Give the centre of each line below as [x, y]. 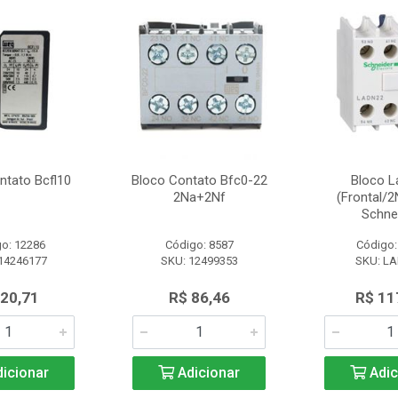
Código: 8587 [199, 245]
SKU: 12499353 [199, 261]
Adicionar [207, 373]
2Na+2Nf [199, 197]
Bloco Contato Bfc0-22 [199, 180]
